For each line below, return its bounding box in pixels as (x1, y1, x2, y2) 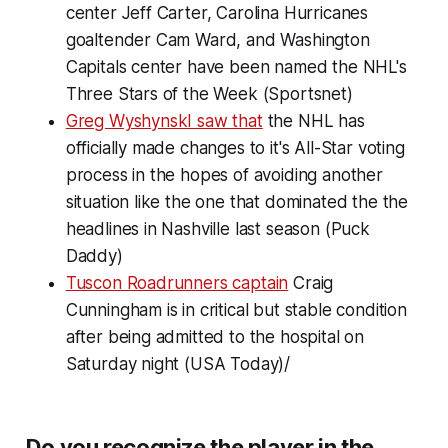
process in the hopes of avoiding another (65, 164, 383, 185)
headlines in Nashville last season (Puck (65, 218, 370, 239)
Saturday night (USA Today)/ (65, 353, 291, 374)
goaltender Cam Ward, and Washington (65, 29, 370, 50)
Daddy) (65, 245, 123, 266)
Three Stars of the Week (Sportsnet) (65, 83, 353, 104)
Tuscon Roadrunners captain (65, 272, 289, 293)
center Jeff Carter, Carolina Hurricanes (65, 2, 369, 23)
